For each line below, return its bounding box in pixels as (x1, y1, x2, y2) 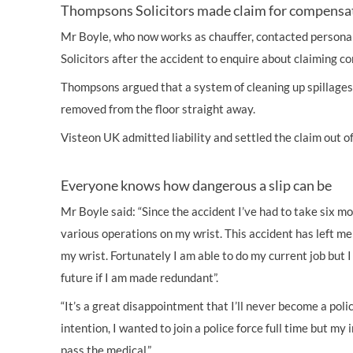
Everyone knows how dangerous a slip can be (61, 176, 332, 194)
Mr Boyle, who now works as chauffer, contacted (61, 29, 310, 43)
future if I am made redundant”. (61, 270, 218, 284)
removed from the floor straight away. (61, 102, 255, 116)
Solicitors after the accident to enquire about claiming (61, 51, 340, 65)
